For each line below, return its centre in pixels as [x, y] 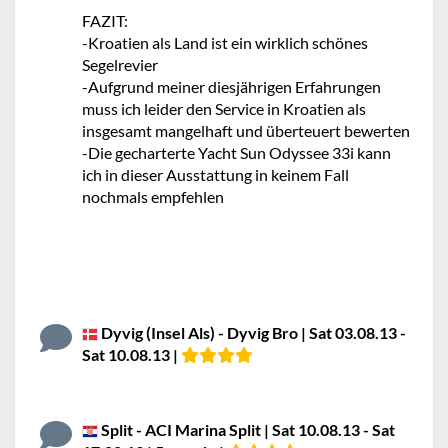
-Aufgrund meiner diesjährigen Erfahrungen [231, 86]
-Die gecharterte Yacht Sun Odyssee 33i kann [236, 152]
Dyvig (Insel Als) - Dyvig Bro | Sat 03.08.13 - [252, 332]
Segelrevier [120, 64]
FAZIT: [105, 20]
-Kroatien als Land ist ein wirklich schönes [225, 42]
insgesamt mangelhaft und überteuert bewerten [246, 130]
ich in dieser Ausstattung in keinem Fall [215, 174]
